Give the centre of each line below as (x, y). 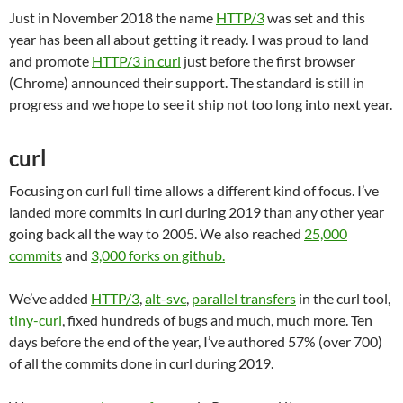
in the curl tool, (343, 298)
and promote (50, 60)
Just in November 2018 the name (112, 17)
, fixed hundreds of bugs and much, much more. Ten (217, 319)
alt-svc (166, 298)
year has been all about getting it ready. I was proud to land (189, 39)
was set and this (315, 17)
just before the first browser (268, 60)
